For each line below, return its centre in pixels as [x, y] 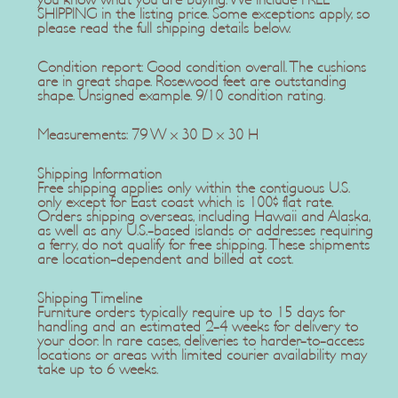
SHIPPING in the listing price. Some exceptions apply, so [203, 15]
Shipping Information [99, 175]
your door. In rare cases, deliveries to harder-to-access [200, 342]
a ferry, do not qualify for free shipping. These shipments [203, 246]
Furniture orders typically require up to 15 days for [191, 313]
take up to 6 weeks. [97, 370]
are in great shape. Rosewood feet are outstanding [191, 82]
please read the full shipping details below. [163, 29]
